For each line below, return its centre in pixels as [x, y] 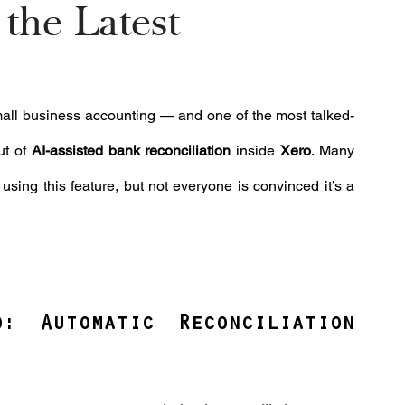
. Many [333, 151]
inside [256, 151]
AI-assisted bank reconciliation [131, 151]
